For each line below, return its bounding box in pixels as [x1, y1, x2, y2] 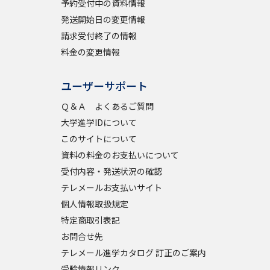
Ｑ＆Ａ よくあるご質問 [60, 100, 154, 112]
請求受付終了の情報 [60, 30, 137, 42]
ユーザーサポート [60, 78, 148, 93]
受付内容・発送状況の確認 [60, 165, 162, 177]
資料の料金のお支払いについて [60, 149, 179, 161]
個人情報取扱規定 [60, 198, 128, 210]
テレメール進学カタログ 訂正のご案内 [60, 246, 206, 259]
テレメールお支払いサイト [60, 181, 162, 193]
